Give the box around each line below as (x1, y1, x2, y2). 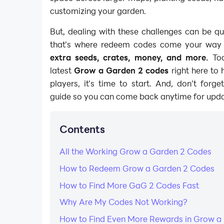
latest (49, 65, 74, 76)
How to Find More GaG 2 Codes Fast (59, 179, 199, 190)
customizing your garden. (49, 5, 146, 16)
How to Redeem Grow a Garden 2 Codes (59, 162, 215, 173)
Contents (59, 122, 105, 136)
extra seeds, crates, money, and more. (49, 52, 208, 63)
